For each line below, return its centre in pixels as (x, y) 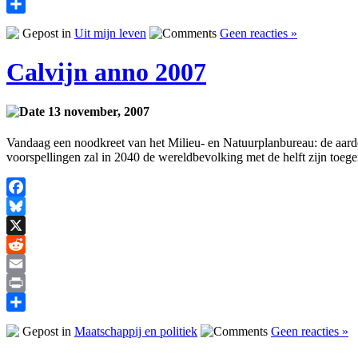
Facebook (31, 205)
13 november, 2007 (97, 111)
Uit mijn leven (110, 33)
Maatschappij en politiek (136, 331)
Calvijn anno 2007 (106, 72)
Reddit (23, 263)
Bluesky (27, 225)
